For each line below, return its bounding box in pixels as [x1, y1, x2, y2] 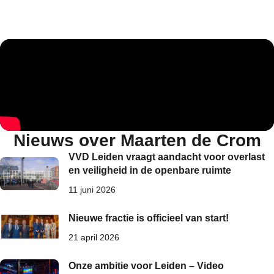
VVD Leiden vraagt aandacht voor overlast [68, 152, 265, 162]
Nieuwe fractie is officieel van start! [68, 213, 229, 223]
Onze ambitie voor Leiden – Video [68, 261, 224, 271]
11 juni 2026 [68, 185, 116, 194]
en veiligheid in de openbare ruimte [68, 165, 231, 176]
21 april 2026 [68, 232, 119, 242]
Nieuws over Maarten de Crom [13, 131, 261, 150]
